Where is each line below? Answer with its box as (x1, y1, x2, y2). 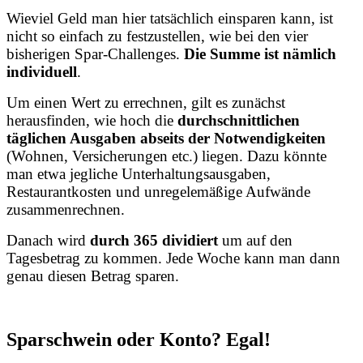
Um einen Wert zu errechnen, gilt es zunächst (6, 94, 285, 112)
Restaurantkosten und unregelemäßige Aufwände (6, 183, 310, 201)
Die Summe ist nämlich (184, 45, 336, 63)
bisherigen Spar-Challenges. (6, 45, 184, 63)
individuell (6, 63, 77, 81)
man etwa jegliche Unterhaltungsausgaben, (6, 165, 271, 183)
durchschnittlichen (177, 112, 300, 130)
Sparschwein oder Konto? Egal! (6, 329, 271, 351)
